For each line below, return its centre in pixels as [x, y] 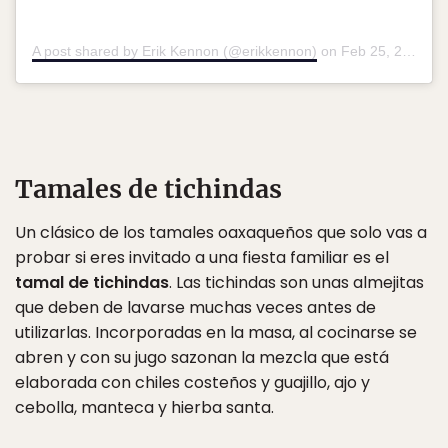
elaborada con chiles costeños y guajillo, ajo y [192, 382]
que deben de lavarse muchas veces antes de [195, 307]
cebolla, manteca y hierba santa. [144, 407]
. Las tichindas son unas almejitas [296, 282]
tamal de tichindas [92, 282]
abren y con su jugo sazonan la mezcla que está [202, 357]
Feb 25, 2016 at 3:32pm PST [371, 50]
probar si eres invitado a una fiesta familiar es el [202, 257]
